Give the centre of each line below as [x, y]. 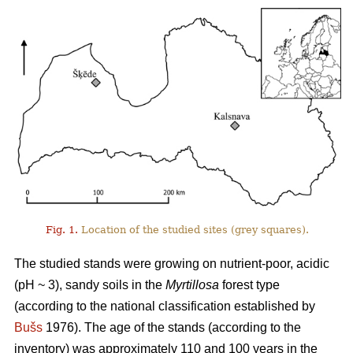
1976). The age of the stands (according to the [172, 327]
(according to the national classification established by [165, 306]
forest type [249, 284]
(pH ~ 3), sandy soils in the [90, 284]
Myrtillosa [192, 284]
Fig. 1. [62, 229]
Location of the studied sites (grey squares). [194, 229]
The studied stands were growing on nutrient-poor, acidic [172, 263]
